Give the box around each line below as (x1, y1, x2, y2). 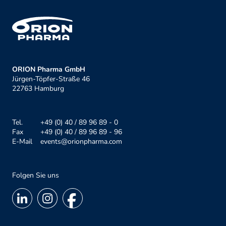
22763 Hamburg (12, 84, 64, 94)
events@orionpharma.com (40, 137, 122, 147)
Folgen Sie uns (12, 171, 59, 181)
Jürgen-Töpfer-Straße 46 (12, 74, 90, 84)
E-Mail (12, 137, 32, 147)
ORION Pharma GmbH (12, 65, 85, 75)
